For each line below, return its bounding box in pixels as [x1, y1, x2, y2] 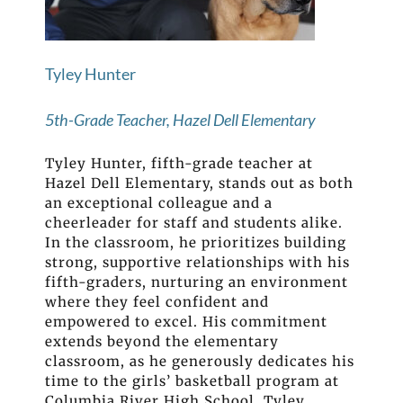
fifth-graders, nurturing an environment [45, 273, 348, 291]
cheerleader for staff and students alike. [45, 213, 343, 231]
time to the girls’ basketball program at [45, 372, 339, 390]
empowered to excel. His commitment [45, 312, 327, 330]
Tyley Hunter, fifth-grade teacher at [45, 154, 313, 172]
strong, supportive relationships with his [45, 253, 350, 271]
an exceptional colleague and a [45, 193, 273, 211]
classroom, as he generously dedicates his [45, 352, 354, 370]
